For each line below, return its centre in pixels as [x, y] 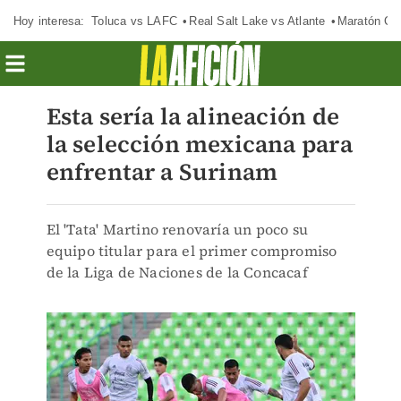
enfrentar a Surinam [162, 172]
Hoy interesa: [49, 21]
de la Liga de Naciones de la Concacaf [177, 272]
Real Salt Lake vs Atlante [257, 21]
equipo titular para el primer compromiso [192, 251]
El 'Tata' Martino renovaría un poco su [177, 229]
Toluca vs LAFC [134, 21]
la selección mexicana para [199, 144]
